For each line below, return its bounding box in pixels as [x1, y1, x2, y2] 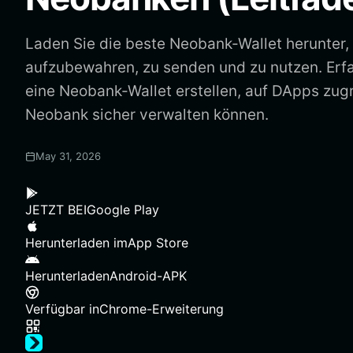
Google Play [87, 202, 159, 217]
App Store [128, 235, 188, 251]
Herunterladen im [25, 235, 128, 251]
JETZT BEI [25, 202, 87, 217]
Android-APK [110, 268, 187, 284]
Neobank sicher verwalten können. [25, 106, 269, 124]
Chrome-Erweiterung [99, 301, 224, 317]
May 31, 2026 [35, 150, 101, 162]
